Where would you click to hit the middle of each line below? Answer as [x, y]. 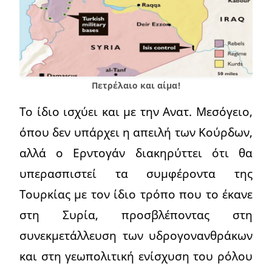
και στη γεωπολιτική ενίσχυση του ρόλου [136, 256]
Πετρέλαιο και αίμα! [136, 86]
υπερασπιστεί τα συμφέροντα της [136, 174]
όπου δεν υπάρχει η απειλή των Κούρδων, [136, 132]
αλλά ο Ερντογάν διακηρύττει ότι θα [136, 153]
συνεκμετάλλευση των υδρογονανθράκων [136, 236]
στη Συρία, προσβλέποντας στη [136, 215]
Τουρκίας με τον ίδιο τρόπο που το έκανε [136, 194]
